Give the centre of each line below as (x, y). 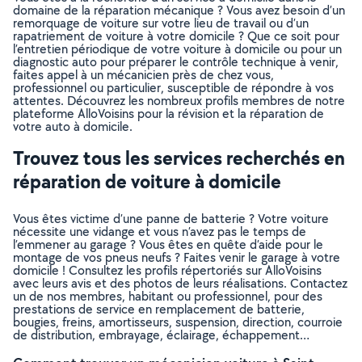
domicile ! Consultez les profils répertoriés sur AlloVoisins (167, 270)
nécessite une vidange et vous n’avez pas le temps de (160, 232)
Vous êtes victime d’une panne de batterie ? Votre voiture (171, 219)
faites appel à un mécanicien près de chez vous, (143, 75)
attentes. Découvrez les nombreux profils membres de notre (179, 101)
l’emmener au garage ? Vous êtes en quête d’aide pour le (168, 244)
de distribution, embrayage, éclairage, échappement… (161, 335)
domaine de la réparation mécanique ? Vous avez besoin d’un (179, 10)
